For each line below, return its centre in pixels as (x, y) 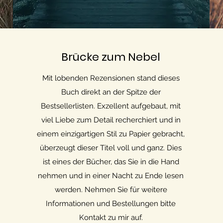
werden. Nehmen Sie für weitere (111, 190)
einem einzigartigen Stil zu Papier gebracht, (111, 134)
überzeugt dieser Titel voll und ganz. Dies (111, 148)
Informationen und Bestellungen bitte (111, 204)
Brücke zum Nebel (111, 57)
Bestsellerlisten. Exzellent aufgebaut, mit (111, 106)
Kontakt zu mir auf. (111, 218)
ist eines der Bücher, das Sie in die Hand (111, 162)
